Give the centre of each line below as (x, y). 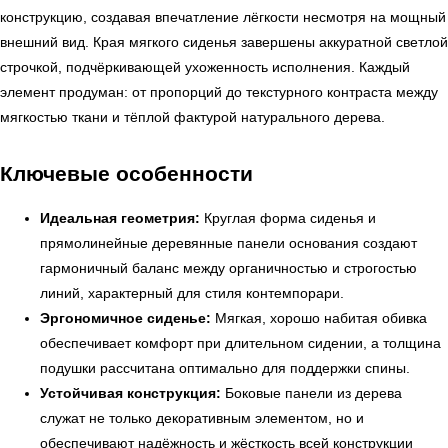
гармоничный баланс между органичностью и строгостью (228, 268)
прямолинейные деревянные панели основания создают (228, 243)
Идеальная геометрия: (120, 218)
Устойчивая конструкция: (130, 393)
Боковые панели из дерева (311, 393)
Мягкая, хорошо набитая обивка (319, 318)
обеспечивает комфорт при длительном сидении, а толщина (240, 343)
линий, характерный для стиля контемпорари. (192, 293)
